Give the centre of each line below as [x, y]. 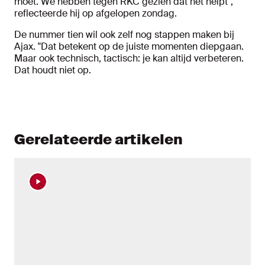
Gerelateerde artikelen [98, 139]
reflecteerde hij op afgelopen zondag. [96, 13]
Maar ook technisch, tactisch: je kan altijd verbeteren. [129, 58]
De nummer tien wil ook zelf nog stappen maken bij [124, 35]
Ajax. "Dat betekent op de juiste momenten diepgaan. [129, 46]
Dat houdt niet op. [53, 70]
